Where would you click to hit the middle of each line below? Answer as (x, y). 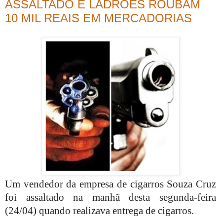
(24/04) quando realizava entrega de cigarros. (99, 211)
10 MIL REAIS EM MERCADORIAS (98, 18)
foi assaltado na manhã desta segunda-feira (110, 198)
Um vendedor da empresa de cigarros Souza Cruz (110, 184)
